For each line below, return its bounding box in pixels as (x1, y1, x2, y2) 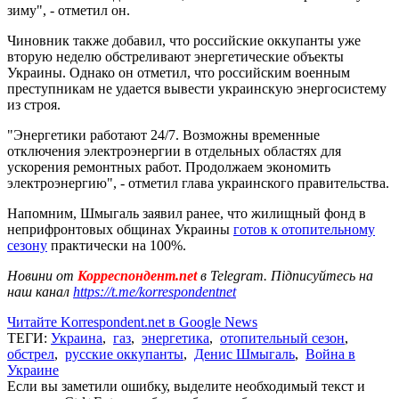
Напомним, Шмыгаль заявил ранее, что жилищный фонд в (7, 205, 366, 221)
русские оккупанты (65, 346, 183, 362)
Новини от (7, 267, 74, 283)
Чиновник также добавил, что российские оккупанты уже (7, 32, 361, 48)
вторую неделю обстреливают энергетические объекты (7, 48, 344, 64)
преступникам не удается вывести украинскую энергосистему (7, 80, 387, 96)
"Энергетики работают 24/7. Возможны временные (7, 126, 320, 142)
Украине (7, 362, 59, 378)
